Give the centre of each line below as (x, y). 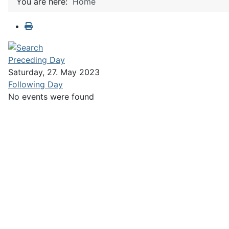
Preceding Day (37, 60)
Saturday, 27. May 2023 (54, 72)
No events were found (51, 96)
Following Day (36, 84)
